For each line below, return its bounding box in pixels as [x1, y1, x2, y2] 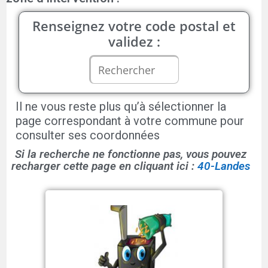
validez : [108, 32, 160, 50]
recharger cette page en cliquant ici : [11, 159, 194, 173]
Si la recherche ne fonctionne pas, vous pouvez [15, 147, 246, 161]
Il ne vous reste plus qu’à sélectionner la [16, 99, 227, 114]
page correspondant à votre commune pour [16, 114, 245, 128]
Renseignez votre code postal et [32, 17, 236, 35]
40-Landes [197, 159, 250, 173]
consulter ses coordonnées [16, 128, 160, 142]
